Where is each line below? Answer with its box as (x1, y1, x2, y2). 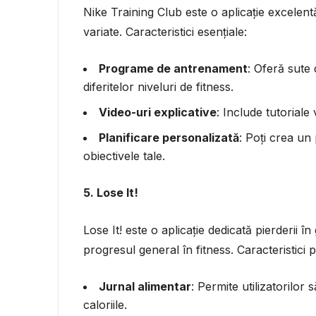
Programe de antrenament (99, 61, 248, 75)
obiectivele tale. (83, 148, 165, 163)
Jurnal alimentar (99, 279, 191, 293)
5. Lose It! (83, 185, 138, 200)
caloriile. (83, 297, 127, 312)
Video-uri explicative (99, 104, 217, 119)
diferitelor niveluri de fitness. (83, 79, 233, 94)
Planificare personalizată (99, 130, 239, 145)
